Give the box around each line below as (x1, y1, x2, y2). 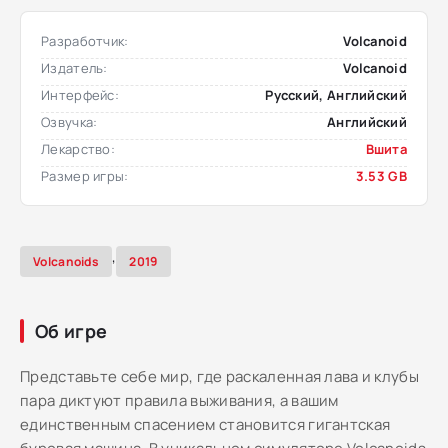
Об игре (35, 319, 108, 343)
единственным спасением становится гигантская (20, 414, 391, 435)
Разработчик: (41, 32, 129, 50)
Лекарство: (41, 140, 115, 158)
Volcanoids (33, 253, 99, 270)
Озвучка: (41, 113, 98, 131)
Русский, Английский (265, 86, 407, 104)
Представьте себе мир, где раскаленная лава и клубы (20, 366, 419, 387)
